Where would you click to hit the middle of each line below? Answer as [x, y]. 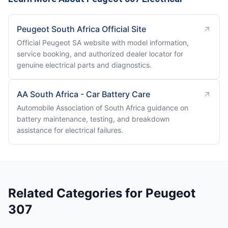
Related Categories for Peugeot [102, 193]
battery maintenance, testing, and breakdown [93, 119]
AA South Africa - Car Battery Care [83, 94]
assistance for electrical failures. [70, 130]
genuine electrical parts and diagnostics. [84, 65]
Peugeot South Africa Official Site [81, 29]
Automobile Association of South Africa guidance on [103, 108]
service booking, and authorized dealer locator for [100, 54]
